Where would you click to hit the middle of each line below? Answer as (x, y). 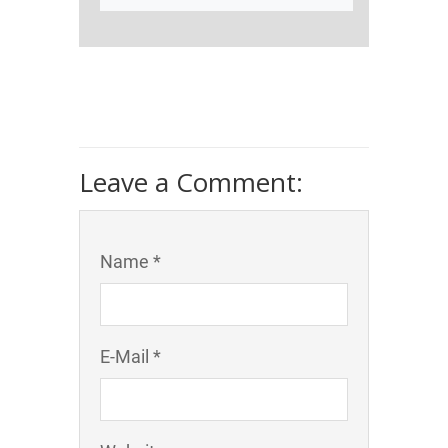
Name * (130, 262)
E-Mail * (130, 357)
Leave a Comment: (191, 182)
